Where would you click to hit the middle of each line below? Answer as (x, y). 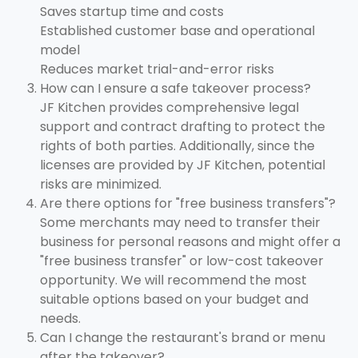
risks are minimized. (101, 185)
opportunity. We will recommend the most (173, 280)
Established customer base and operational (177, 31)
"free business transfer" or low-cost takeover (182, 261)
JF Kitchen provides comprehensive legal (169, 108)
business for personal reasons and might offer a (190, 242)
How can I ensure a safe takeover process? (175, 89)
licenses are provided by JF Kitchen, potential (183, 165)
